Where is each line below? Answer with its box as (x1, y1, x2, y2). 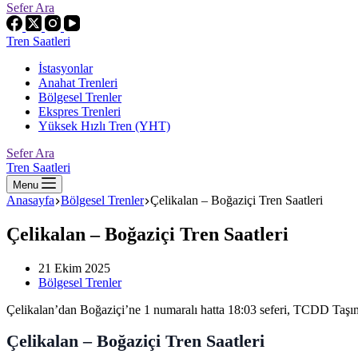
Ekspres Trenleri (38, 105, 121, 118)
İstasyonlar (38, 62, 93, 75)
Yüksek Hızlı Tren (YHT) (38, 119, 170, 133)
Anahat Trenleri (38, 76, 117, 89)
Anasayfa (6, 193, 54, 207)
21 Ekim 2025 (38, 261, 110, 275)
